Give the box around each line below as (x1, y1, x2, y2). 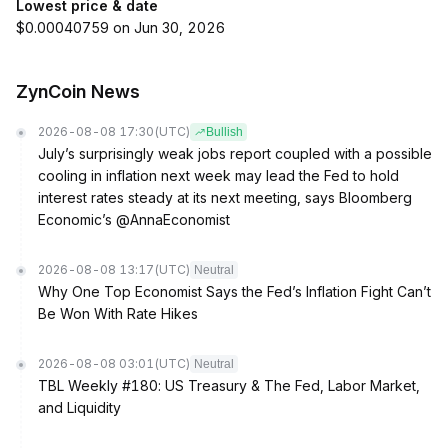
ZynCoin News (16, 81, 140, 102)
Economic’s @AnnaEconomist (38, 211, 230, 228)
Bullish (206, 125, 243, 139)
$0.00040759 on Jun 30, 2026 (16, 19, 225, 36)
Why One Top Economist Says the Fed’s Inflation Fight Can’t (38, 283, 431, 300)
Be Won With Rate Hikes (38, 305, 198, 322)
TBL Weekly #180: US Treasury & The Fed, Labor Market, (38, 377, 420, 394)
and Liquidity (38, 399, 121, 416)
